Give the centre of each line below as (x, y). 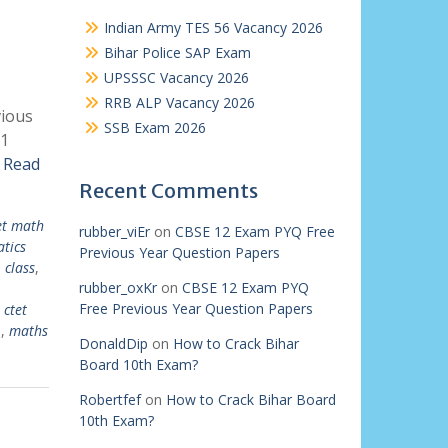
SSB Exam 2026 (154, 127)
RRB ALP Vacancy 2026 (179, 102)
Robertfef (109, 399)
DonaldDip (113, 343)
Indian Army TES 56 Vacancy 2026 (213, 27)
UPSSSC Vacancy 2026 (176, 77)
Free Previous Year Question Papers (195, 308)
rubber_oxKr (117, 287)
